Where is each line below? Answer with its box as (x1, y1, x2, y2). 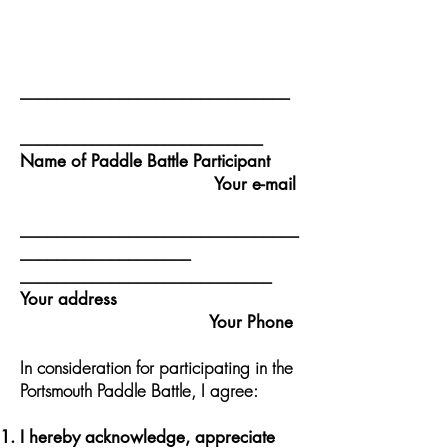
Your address (20, 288, 297, 310)
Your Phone (20, 311, 293, 333)
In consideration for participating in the (20, 356, 293, 379)
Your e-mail (20, 173, 296, 195)
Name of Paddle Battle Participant (20, 150, 300, 172)
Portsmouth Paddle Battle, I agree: (20, 379, 258, 402)
